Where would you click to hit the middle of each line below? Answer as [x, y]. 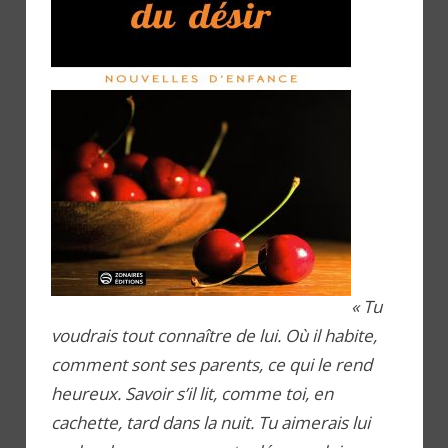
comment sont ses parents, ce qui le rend [211, 364]
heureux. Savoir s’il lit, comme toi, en [192, 393]
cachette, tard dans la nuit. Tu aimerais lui [210, 422]
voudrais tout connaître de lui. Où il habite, [214, 335]
